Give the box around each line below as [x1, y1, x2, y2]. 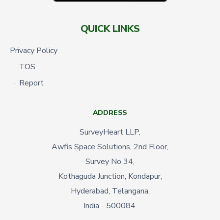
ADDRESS [92, 108, 128, 117]
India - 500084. [83, 200, 137, 211]
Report [19, 77, 44, 88]
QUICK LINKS [80, 22, 140, 35]
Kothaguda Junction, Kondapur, [58, 170, 162, 182]
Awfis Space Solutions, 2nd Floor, [52, 141, 168, 152]
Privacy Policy [10, 45, 57, 56]
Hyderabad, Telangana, [70, 185, 150, 196]
